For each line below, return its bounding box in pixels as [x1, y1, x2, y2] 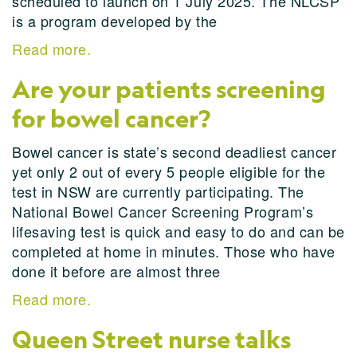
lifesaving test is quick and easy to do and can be [12, 221, 346, 241]
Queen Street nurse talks [12, 324, 291, 355]
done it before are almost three [12, 261, 221, 281]
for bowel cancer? [12, 104, 210, 134]
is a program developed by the [12, 10, 218, 31]
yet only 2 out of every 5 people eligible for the [12, 161, 326, 182]
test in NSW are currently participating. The [12, 181, 304, 202]
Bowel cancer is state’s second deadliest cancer [12, 141, 337, 162]
